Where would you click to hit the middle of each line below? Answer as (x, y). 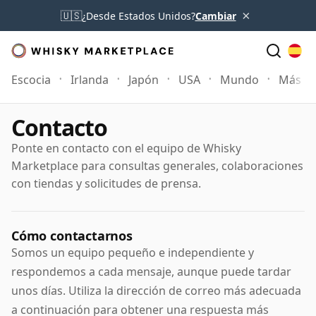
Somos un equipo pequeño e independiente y (133, 253)
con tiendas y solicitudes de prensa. (106, 183)
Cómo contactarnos (72, 236)
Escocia (31, 80)
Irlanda (90, 80)
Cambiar (215, 16)
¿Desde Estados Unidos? (138, 16)
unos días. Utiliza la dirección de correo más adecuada (156, 291)
